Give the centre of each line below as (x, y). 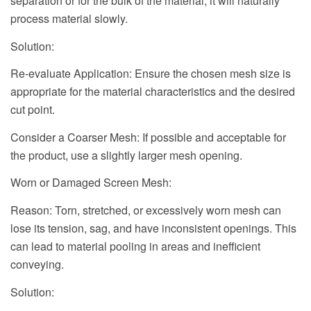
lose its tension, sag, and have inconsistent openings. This (153, 228)
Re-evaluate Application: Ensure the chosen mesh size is (151, 74)
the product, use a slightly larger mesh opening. (126, 155)
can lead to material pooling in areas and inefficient (135, 246)
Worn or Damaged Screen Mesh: (91, 183)
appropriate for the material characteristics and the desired (153, 92)
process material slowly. (69, 19)
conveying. (37, 264)
